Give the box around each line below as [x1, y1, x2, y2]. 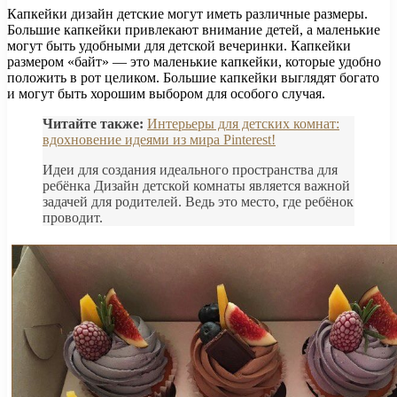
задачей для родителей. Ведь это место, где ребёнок [43, 193, 354, 209]
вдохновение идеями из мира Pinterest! [43, 131, 276, 147]
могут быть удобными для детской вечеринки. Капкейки [7, 37, 351, 53]
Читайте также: [43, 115, 144, 131]
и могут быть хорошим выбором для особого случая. [7, 85, 325, 101]
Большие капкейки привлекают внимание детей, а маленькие [7, 21, 380, 37]
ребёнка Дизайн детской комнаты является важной [43, 177, 350, 193]
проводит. [43, 209, 103, 225]
